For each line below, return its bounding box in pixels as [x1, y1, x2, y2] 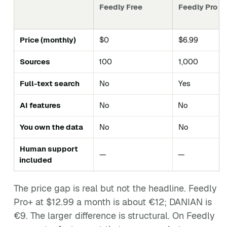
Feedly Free [99, 2, 142, 12]
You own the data [20, 122, 83, 132]
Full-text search [20, 79, 80, 88]
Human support [20, 144, 78, 154]
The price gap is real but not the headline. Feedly [14, 182, 217, 194]
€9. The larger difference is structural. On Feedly [14, 210, 215, 221]
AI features [20, 100, 61, 110]
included [19, 155, 52, 165]
